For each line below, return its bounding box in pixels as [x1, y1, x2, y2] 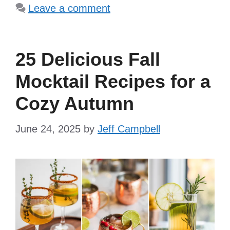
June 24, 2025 [15, 123, 81, 135]
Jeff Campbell [98, 123, 160, 135]
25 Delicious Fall [15, 49, 160, 70]
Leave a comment [28, 3, 110, 14]
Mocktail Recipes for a [15, 71, 210, 92]
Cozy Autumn [15, 93, 134, 114]
